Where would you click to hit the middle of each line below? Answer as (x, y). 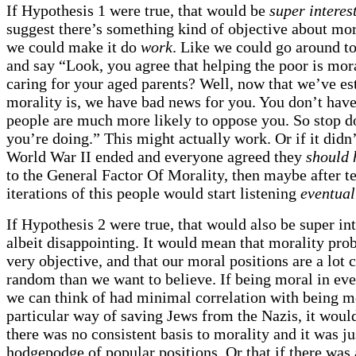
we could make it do (74, 46)
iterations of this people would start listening (153, 193)
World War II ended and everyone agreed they (156, 156)
